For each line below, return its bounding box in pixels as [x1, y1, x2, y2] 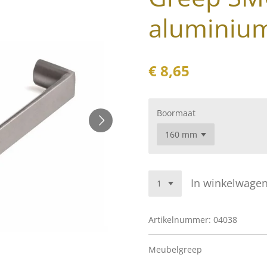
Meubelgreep [148, 243, 202, 255]
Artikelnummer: [148, 213, 211, 225]
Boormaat [157, 107, 195, 119]
